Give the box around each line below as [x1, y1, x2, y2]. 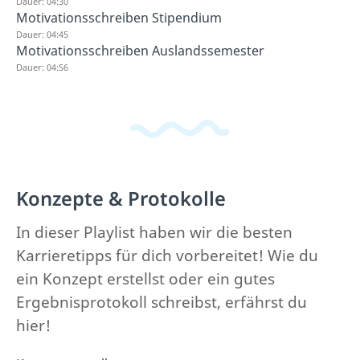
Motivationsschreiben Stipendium [16, 9, 222, 27]
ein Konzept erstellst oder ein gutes [16, 268, 275, 289]
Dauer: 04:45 [16, 28, 68, 40]
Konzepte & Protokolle [16, 185, 226, 211]
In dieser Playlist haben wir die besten [16, 221, 292, 243]
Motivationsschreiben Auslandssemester [16, 42, 264, 59]
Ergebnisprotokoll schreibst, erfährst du [16, 291, 307, 313]
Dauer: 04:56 [16, 61, 68, 73]
